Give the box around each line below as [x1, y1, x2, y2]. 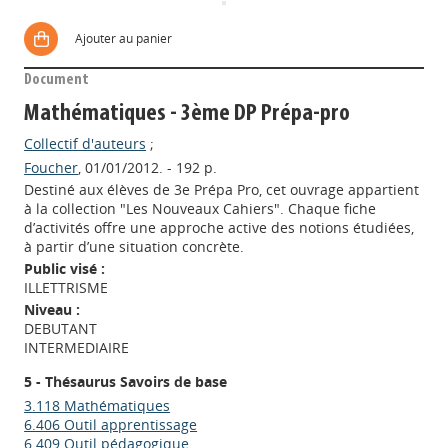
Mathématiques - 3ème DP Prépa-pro [24, 102, 351, 126]
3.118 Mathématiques [24, 396, 171, 415]
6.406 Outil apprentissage [24, 415, 198, 434]
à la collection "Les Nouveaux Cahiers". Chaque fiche [24, 199, 377, 218]
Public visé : [24, 259, 106, 278]
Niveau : [24, 300, 81, 319]
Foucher [24, 158, 79, 177]
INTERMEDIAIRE [24, 338, 130, 357]
